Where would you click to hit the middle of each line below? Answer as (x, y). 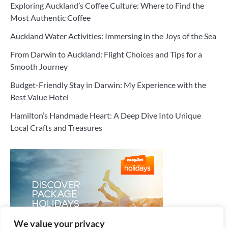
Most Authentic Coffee (50, 18)
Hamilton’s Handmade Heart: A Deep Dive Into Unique (106, 115)
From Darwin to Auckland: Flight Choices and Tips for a (106, 54)
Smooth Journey (39, 66)
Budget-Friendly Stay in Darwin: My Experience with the (108, 85)
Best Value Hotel (39, 97)
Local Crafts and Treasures (56, 127)
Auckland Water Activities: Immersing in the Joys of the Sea (113, 36)
